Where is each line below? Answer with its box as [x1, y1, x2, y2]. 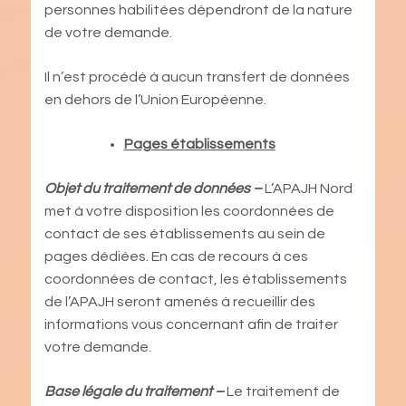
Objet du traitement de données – [43, 180, 265, 196]
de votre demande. [43, 24, 172, 40]
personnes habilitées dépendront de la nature [43, 2, 353, 17]
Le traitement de [226, 383, 340, 399]
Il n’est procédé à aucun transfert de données [43, 69, 350, 84]
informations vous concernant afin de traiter [43, 316, 338, 332]
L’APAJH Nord [264, 180, 353, 196]
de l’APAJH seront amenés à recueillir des [43, 294, 315, 309]
